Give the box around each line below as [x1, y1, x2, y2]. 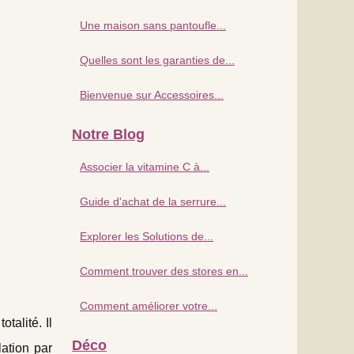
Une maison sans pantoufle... [80, 18, 226, 32]
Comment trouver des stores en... [80, 264, 248, 277]
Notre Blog [72, 126, 145, 142]
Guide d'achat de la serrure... [80, 194, 226, 208]
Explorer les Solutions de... [80, 229, 213, 243]
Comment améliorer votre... [80, 299, 217, 312]
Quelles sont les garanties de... [80, 53, 235, 66]
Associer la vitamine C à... [80, 160, 209, 173]
